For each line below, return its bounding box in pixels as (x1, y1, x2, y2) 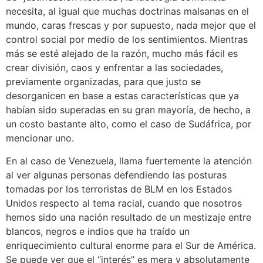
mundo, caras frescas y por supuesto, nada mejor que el (6, 19, 256, 32)
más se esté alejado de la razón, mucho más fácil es (6, 48, 238, 60)
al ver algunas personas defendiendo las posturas (6, 168, 227, 181)
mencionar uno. (6, 132, 74, 144)
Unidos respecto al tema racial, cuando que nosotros (6, 197, 242, 209)
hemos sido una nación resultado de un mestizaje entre (6, 211, 251, 223)
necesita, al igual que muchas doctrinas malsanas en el (6, 5, 249, 18)
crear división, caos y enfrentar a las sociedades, (6, 62, 223, 74)
